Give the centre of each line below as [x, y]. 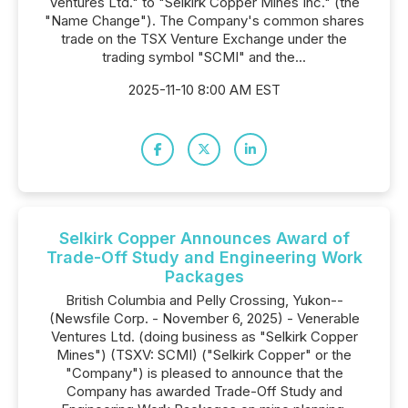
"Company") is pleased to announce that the [204, 373]
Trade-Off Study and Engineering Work [204, 257]
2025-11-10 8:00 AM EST [204, 90]
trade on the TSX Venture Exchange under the [204, 39]
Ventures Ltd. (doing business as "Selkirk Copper [204, 337]
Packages [204, 276]
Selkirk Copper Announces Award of [204, 238]
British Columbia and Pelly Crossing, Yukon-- [204, 300]
